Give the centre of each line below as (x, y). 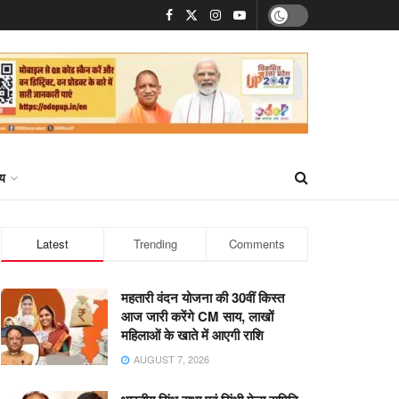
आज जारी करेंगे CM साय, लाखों (197, 316)
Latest (53, 244)
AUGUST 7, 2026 (170, 359)
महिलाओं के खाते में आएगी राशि (192, 335)
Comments (257, 244)
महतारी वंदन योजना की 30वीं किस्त (203, 297)
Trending (155, 244)
